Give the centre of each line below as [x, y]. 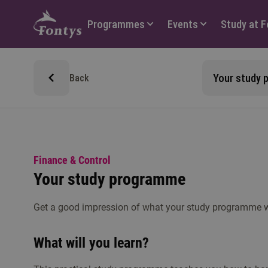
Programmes [116, 24]
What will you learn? [91, 243]
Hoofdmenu [106, 18]
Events [182, 24]
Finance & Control [72, 160]
